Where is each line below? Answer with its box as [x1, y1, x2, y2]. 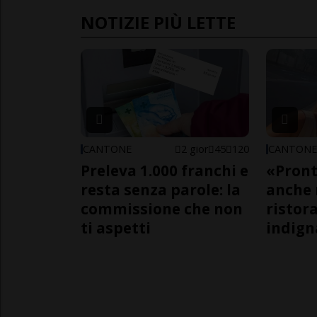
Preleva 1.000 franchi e [81, 161, 248, 181]
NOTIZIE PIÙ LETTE [81, 11, 236, 35]
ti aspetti [81, 218, 151, 238]
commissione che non [81, 199, 243, 219]
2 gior [181, 142, 209, 156]
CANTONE [83, 142, 132, 156]
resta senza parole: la [81, 180, 241, 200]
